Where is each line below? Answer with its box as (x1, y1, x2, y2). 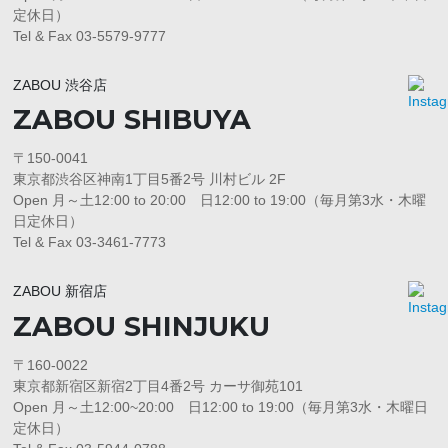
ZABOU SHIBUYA (13, 103, 252, 137)
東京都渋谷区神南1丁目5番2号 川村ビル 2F (13, 171, 287, 188)
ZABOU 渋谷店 (13, 76, 108, 93)
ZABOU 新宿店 (13, 283, 108, 300)
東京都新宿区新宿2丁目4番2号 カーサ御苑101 (13, 378, 304, 395)
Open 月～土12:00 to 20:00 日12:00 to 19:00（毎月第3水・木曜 (13, 192, 427, 209)
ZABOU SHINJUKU (13, 310, 271, 344)
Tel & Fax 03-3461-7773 (13, 234, 167, 251)
